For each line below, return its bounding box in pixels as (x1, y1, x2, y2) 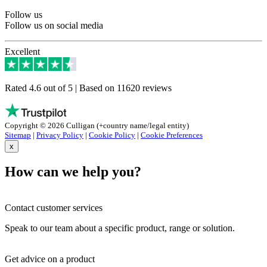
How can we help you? (5, 164, 141, 180)
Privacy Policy (36, 130, 83, 139)
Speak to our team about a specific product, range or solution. (5, 223, 235, 234)
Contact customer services (5, 203, 103, 213)
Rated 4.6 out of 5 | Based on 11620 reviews (5, 83, 172, 94)
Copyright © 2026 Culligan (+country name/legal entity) (5, 120, 189, 130)
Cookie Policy (89, 130, 135, 139)
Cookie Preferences (141, 130, 203, 139)
